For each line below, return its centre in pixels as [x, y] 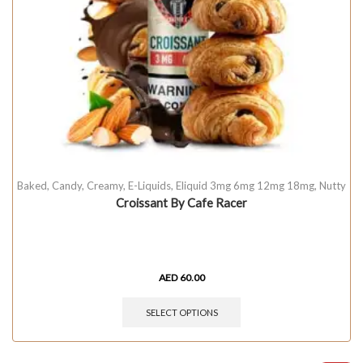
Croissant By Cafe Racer [181, 202]
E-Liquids [149, 185]
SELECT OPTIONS [181, 312]
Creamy [105, 185]
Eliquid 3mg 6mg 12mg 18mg [245, 185]
